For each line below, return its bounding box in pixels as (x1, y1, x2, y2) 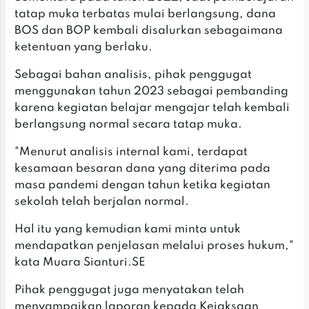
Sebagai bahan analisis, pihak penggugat (14, 69, 252, 81)
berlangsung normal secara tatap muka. (14, 119, 243, 131)
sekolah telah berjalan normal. (14, 196, 192, 208)
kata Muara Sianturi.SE (14, 257, 146, 269)
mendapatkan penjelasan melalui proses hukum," (14, 240, 295, 252)
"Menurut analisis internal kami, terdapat (14, 146, 248, 159)
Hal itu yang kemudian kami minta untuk (14, 223, 241, 236)
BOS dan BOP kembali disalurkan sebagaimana (14, 25, 283, 37)
